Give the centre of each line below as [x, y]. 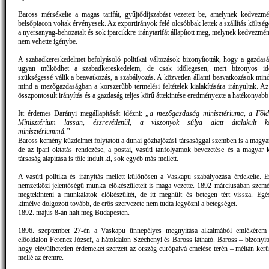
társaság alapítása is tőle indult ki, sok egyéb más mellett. [98, 159]
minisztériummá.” [44, 132]
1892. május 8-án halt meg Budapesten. [74, 213]
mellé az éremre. [41, 258]
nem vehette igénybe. [48, 42]
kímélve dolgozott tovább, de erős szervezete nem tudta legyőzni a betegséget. [128, 204]
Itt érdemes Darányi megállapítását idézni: [82, 114]
